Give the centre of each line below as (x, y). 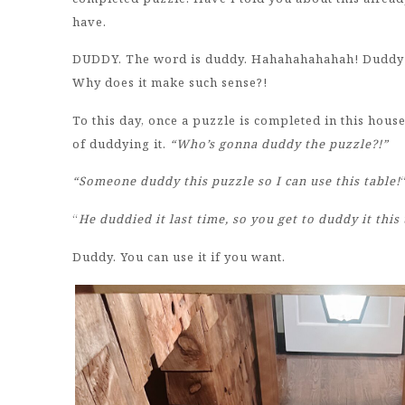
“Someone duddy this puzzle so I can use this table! (236, 181)
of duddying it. (121, 143)
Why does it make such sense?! (170, 83)
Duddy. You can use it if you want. (179, 256)
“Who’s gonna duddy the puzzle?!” (279, 143)
